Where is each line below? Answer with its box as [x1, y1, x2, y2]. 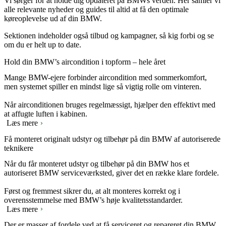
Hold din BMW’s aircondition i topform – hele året [4, 57, 165, 66]
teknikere [4, 143, 33, 152]
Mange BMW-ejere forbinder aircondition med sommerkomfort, [4, 73, 207, 82]
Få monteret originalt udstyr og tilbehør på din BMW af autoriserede [4, 134, 220, 143]
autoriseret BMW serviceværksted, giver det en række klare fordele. [4, 168, 219, 177]
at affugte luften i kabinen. [4, 109, 87, 119]
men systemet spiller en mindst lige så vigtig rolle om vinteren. [4, 82, 201, 91]
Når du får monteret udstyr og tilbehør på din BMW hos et [4, 159, 189, 168]
